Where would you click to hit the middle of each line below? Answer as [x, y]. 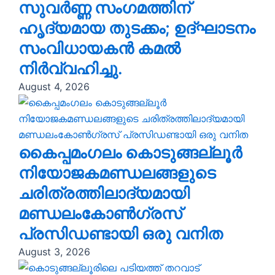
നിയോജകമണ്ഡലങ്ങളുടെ [117, 173]
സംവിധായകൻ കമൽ [99, 48]
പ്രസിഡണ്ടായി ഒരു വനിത [121, 234]
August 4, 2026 [54, 87]
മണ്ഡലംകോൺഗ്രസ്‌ [100, 214]
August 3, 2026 [54, 252]
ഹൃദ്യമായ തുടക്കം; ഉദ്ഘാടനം [137, 28]
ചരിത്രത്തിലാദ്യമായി [104, 193]
